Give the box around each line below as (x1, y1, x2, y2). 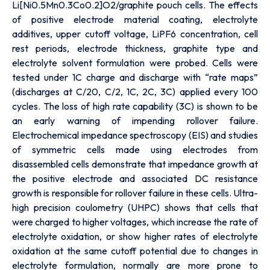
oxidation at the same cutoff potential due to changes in (12, 245, 258, 257)
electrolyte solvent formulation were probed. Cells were (12, 57, 258, 69)
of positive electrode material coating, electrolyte (12, 13, 258, 26)
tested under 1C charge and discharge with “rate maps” (12, 71, 258, 84)
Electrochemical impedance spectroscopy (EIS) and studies (12, 129, 258, 142)
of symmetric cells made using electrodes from (12, 143, 258, 156)
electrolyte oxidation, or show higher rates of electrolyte (12, 230, 258, 243)
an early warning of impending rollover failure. (12, 115, 258, 127)
